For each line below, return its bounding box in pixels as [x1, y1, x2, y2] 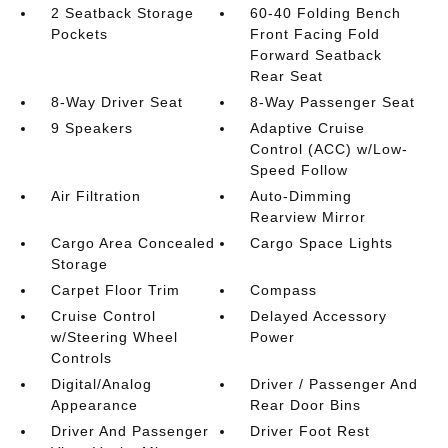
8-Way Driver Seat [50, 94, 183, 110]
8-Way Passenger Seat [250, 94, 416, 110]
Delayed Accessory [250, 308, 388, 324]
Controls [50, 350, 112, 366]
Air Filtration [50, 188, 141, 204]
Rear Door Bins [250, 397, 362, 413]
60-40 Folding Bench [250, 5, 402, 21]
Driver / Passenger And [250, 376, 419, 392]
